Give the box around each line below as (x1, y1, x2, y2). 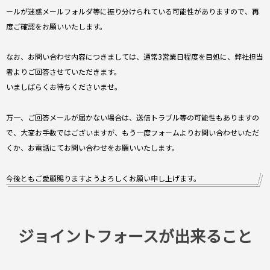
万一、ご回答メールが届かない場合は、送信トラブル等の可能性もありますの (6, 112, 259, 122)
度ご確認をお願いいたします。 (6, 20, 107, 31)
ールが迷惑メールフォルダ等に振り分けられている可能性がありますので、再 (6, 5, 259, 16)
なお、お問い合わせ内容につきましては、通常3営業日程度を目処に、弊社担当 (6, 51, 263, 62)
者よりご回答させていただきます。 (6, 66, 121, 77)
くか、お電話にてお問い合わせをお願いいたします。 (6, 142, 179, 152)
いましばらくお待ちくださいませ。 (6, 81, 122, 92)
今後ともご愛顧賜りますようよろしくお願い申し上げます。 (6, 172, 201, 183)
